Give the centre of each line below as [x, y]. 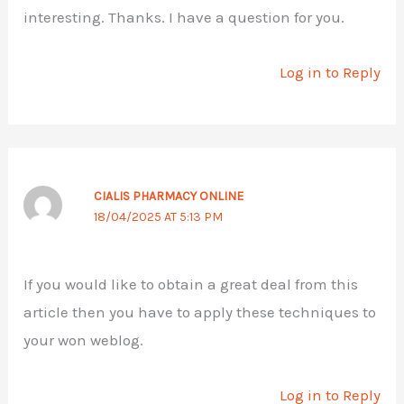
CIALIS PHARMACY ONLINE [168, 197]
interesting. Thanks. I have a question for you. [184, 17]
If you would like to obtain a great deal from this [191, 285]
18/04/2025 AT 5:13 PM [158, 217]
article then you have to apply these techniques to [200, 312]
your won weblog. [84, 340]
